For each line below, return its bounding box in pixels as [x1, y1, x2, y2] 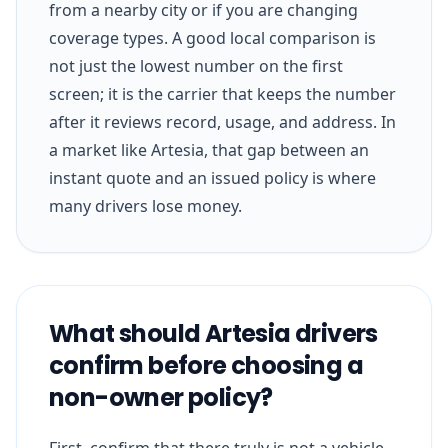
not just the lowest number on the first [49, 54, 343, 77]
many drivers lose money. [49, 194, 242, 217]
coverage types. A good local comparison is [49, 26, 376, 49]
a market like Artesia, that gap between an [49, 138, 369, 161]
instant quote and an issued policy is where [49, 166, 376, 189]
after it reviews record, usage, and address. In [49, 110, 396, 133]
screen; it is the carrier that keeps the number [49, 82, 396, 105]
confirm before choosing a [49, 348, 363, 382]
